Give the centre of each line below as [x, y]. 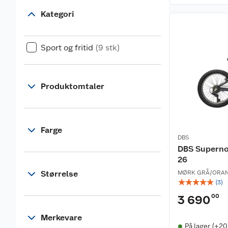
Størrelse [59, 174]
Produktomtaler [73, 86]
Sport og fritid [67, 48]
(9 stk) [108, 48]
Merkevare [61, 218]
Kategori [57, 14]
